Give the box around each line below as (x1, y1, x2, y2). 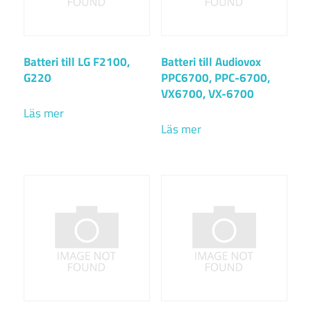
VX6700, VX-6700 (160, 84, 254, 103)
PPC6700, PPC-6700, (160, 68, 270, 87)
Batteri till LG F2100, (24, 52, 130, 71)
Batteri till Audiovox (160, 52, 261, 71)
